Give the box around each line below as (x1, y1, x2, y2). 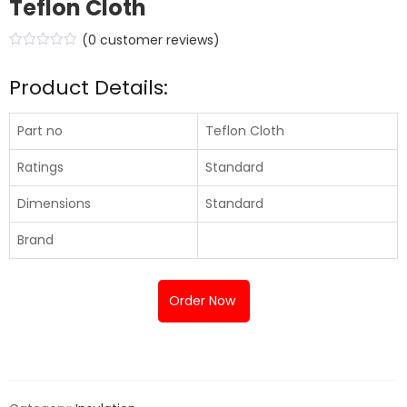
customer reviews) (95, 30, 220, 49)
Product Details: (9, 73, 168, 102)
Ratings (17, 158, 64, 177)
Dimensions (17, 194, 91, 213)
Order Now (168, 292, 239, 311)
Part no (17, 122, 63, 141)
